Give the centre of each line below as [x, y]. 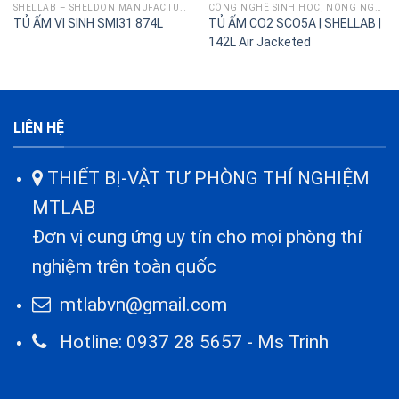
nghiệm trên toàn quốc [124, 266]
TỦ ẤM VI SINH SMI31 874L [88, 24]
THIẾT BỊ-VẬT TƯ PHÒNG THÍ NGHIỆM [206, 178]
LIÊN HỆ [39, 128]
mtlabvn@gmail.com [143, 304]
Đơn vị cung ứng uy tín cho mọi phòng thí [197, 236]
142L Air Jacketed [259, 42]
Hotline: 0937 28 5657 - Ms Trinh [187, 342]
